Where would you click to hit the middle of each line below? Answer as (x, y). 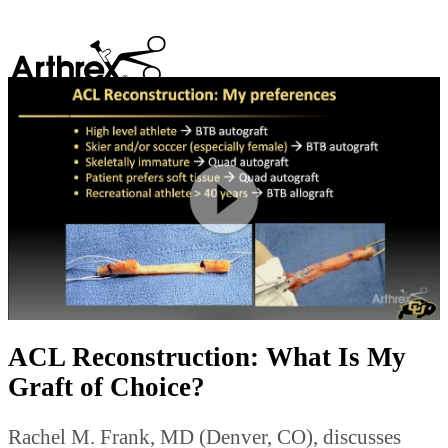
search (385, 112)
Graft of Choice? (106, 387)
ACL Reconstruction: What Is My (207, 357)
